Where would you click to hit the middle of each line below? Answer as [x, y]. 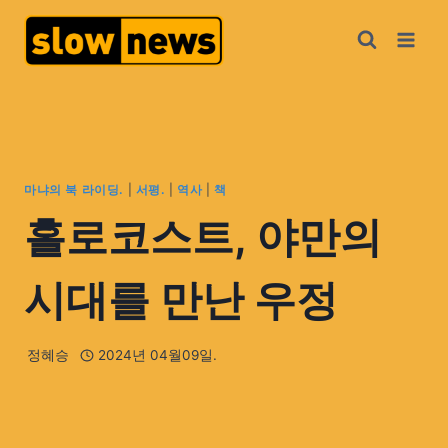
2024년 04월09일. [157, 355]
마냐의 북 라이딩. [74, 189]
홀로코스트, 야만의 [203, 236]
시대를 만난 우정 [181, 299]
